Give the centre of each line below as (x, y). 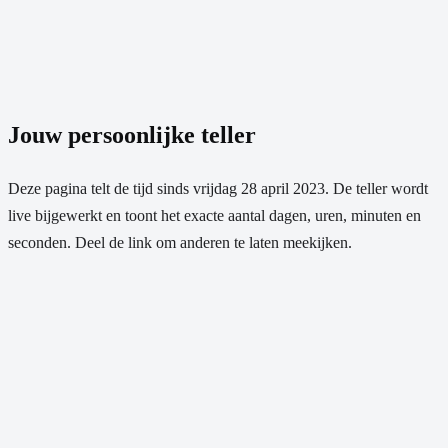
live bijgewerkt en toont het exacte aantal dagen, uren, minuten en (214, 215)
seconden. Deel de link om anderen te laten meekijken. (180, 242)
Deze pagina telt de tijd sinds (100, 188)
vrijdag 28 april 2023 (259, 188)
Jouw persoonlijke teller (132, 134)
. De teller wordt (376, 188)
